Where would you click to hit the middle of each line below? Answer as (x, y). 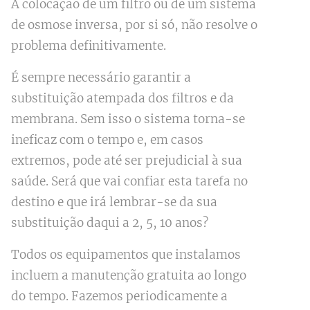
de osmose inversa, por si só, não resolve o (134, 25)
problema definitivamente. (90, 46)
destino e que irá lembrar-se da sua (114, 202)
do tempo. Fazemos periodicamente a (119, 297)
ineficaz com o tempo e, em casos (107, 140)
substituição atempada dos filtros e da (122, 99)
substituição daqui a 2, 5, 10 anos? (109, 223)
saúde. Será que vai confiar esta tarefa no (129, 182)
